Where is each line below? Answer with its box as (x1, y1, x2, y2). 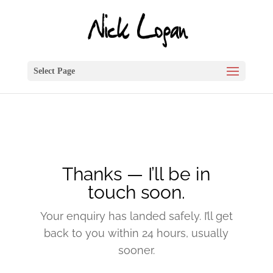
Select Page (33, 66, 75, 76)
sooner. (118, 244, 155, 257)
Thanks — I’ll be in (62, 163, 211, 185)
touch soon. (87, 182, 185, 203)
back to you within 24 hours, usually (44, 227, 229, 239)
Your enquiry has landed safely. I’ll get (40, 210, 233, 222)
